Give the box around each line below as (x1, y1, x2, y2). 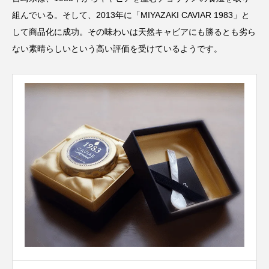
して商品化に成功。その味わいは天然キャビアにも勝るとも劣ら (12, 27, 256, 37)
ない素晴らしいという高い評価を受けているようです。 (12, 44, 222, 53)
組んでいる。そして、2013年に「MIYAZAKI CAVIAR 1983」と (12, 10, 250, 20)
